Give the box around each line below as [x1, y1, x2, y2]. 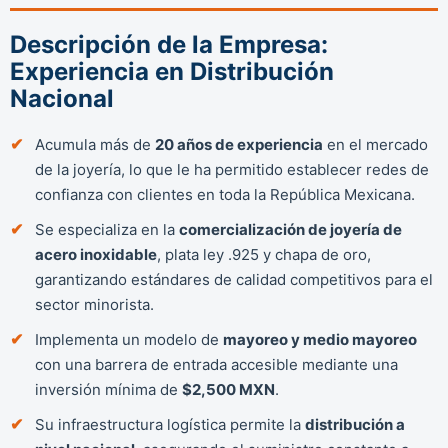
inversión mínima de [35, 379, 182, 399]
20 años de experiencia [155, 134, 323, 154]
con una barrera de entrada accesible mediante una [35, 354, 398, 374]
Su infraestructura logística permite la [35, 414, 305, 434]
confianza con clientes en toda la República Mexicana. [35, 184, 415, 204]
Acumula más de [35, 134, 155, 154]
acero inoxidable [35, 244, 157, 264]
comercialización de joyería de [179, 219, 402, 239]
